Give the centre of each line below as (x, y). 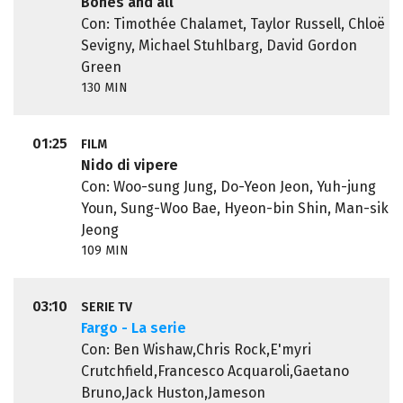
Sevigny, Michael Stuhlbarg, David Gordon (219, 46)
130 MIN (104, 88)
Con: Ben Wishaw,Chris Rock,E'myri (196, 350)
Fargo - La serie (133, 328)
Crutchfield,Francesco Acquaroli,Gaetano (215, 372)
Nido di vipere (129, 166)
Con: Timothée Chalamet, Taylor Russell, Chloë (233, 24)
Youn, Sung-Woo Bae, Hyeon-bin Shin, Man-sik (234, 209)
